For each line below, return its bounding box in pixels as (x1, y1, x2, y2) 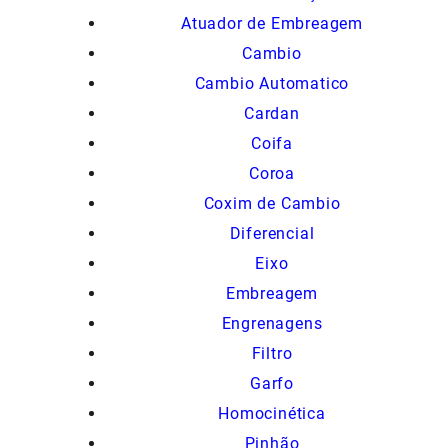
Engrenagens (221, 314, 323, 334)
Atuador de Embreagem (181, 14, 363, 34)
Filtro (251, 344, 293, 364)
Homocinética (218, 404, 326, 424)
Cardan (244, 104, 300, 124)
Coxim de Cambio (203, 194, 341, 214)
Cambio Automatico (194, 74, 350, 94)
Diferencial (229, 224, 315, 244)
